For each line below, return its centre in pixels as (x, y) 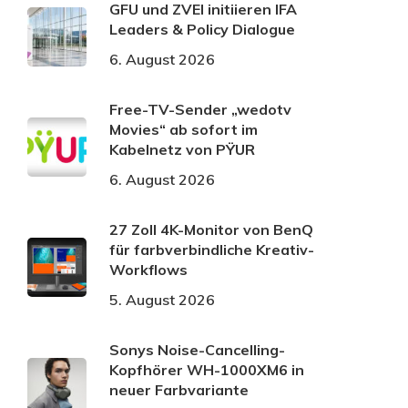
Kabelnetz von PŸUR (182, 150)
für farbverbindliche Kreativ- (212, 250)
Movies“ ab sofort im (184, 130)
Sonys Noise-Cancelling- (197, 350)
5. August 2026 (162, 300)
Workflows (148, 270)
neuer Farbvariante (179, 390)
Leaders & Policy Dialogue (202, 30)
